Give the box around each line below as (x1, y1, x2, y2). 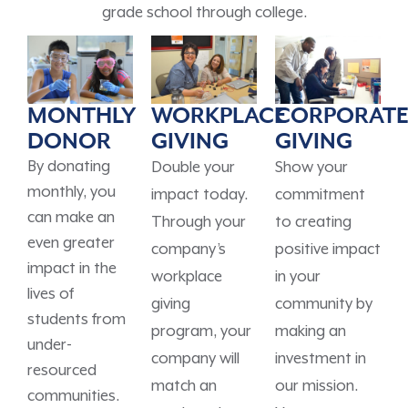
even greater (27, 235, 115, 253)
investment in (275, 351, 366, 369)
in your (275, 269, 321, 287)
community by (275, 296, 372, 314)
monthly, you (27, 184, 116, 202)
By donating (27, 158, 110, 177)
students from (27, 311, 126, 330)
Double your (151, 159, 235, 178)
